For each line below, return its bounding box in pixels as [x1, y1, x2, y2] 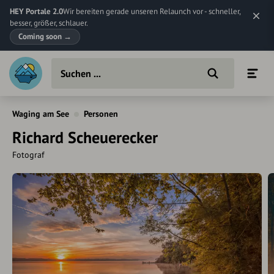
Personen [84, 108, 118, 119]
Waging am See [12, 108, 69, 119]
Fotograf [12, 149, 44, 160]
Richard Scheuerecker [12, 127, 158, 147]
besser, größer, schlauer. [10, 18, 88, 28]
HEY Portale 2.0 [10, 6, 63, 17]
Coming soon [18, 31, 64, 42]
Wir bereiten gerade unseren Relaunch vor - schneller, [63, 6, 240, 17]
